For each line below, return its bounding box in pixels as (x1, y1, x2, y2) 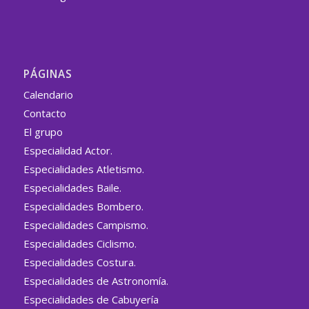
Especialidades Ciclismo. (23, 237, 137, 251)
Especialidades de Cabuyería (23, 292, 159, 307)
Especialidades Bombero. (23, 199, 143, 214)
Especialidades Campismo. (23, 218, 148, 232)
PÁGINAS (23, 67, 72, 82)
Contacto (23, 106, 66, 121)
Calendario (23, 88, 73, 102)
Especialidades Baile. (23, 181, 121, 195)
